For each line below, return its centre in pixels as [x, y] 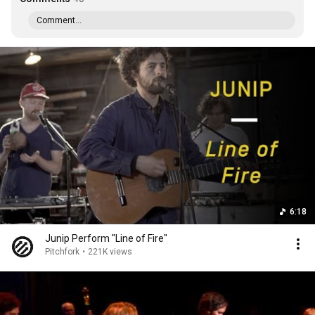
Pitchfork [62, 252]
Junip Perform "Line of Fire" [106, 238]
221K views [110, 252]
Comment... [59, 20]
